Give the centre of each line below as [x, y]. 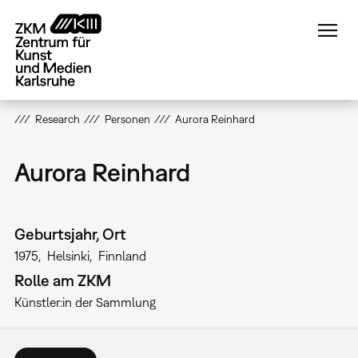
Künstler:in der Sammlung [85, 302]
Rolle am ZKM [62, 280]
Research [57, 119]
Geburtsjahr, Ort [70, 234]
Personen [127, 119]
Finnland [122, 256]
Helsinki [68, 256]
